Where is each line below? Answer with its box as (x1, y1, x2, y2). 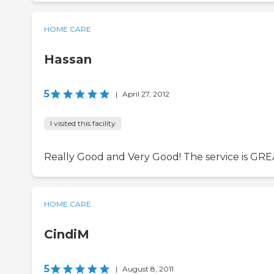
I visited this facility (50, 119, 116, 128)
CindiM (44, 227, 89, 242)
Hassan (44, 52, 92, 67)
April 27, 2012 (122, 89, 169, 99)
